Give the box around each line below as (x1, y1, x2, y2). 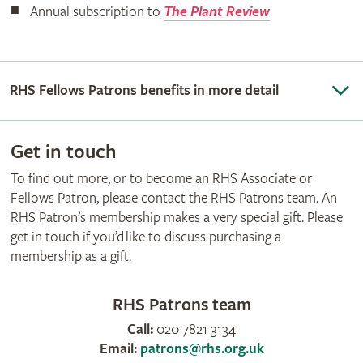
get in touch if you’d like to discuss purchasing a (10, 228, 281, 246)
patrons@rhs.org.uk (139, 340, 264, 358)
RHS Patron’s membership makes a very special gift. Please (10, 208, 343, 226)
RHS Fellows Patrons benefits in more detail (10, 81, 279, 99)
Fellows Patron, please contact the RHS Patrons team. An (10, 189, 337, 207)
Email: (99, 340, 140, 358)
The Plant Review (163, 2, 270, 20)
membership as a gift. (10, 247, 131, 265)
